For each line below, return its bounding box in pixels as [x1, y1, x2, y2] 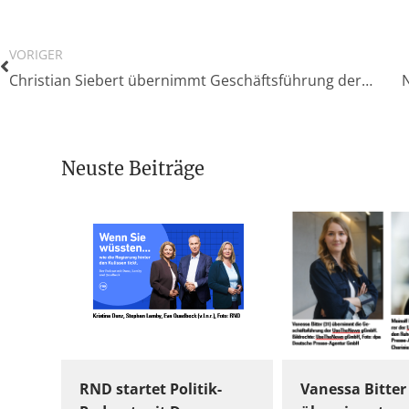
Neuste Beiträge [61, 156, 205, 180]
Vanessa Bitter [300, 378, 407, 399]
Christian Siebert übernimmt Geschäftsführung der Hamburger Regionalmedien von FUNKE [362, 69, 372, 90]
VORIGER [9, 45, 63, 63]
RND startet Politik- [79, 378, 223, 399]
